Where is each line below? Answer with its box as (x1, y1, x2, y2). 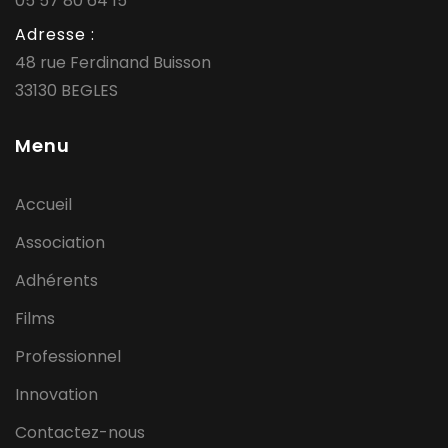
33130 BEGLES (15, 78, 118, 102)
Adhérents (15, 268, 98, 292)
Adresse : (15, 22, 95, 46)
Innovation (15, 382, 98, 406)
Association (15, 230, 105, 254)
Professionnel (15, 344, 121, 368)
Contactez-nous (15, 420, 145, 444)
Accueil (15, 192, 72, 216)
